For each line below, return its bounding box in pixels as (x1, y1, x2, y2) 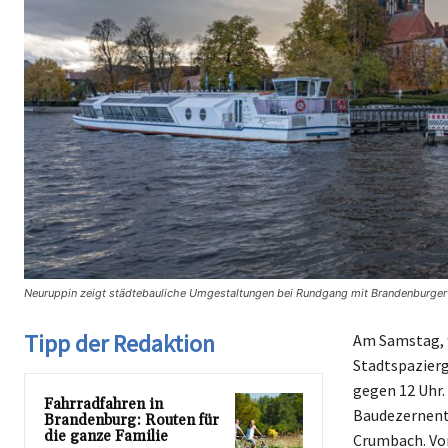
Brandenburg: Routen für (44, 411, 219, 431)
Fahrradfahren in (44, 395, 163, 415)
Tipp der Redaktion (24, 328, 215, 360)
